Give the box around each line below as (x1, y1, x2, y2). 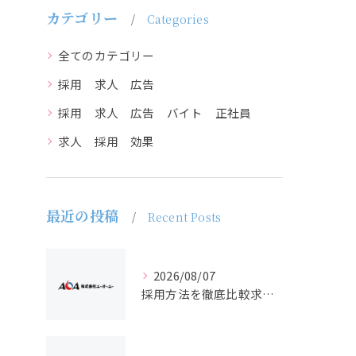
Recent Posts (147, 209, 222, 225)
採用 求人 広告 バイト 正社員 (58, 104, 252, 121)
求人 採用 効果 (58, 133, 155, 149)
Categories (146, 11, 209, 27)
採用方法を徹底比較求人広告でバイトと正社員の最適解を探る (262, 285, 274, 302)
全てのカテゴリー (58, 47, 155, 64)
